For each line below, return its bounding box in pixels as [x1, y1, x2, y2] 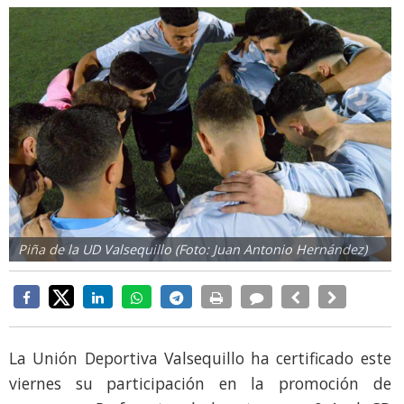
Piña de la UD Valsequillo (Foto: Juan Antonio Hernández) [18, 240, 367, 258]
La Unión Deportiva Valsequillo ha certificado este [9, 346, 391, 369]
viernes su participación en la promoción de [9, 372, 391, 394]
